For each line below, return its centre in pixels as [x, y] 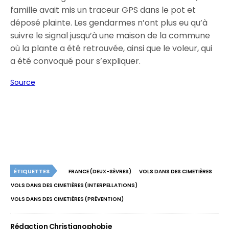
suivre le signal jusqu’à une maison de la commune [110, 36]
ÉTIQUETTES [32, 171]
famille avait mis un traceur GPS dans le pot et [103, 10]
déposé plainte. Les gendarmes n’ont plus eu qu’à [109, 23]
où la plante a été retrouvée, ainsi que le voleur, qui [111, 48]
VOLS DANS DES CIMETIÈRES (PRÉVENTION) [67, 199]
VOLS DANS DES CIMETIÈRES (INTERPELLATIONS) [74, 185]
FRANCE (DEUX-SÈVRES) [100, 171]
